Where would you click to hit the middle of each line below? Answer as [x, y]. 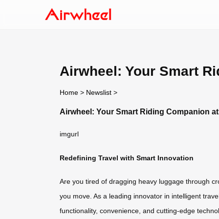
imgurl [69, 134]
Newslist [99, 92]
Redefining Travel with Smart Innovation [127, 158]
